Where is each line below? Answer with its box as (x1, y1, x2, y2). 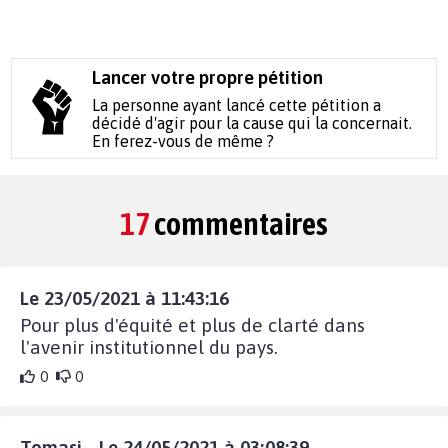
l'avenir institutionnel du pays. (20, 335, 278, 358)
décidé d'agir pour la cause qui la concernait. (92, 113, 413, 132)
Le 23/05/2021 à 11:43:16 (20, 286, 229, 309)
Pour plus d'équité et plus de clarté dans (20, 313, 365, 336)
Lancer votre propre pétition (92, 66, 324, 88)
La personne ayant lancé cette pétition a (92, 95, 382, 114)
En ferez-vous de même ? (92, 131, 275, 150)
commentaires (150, 204, 328, 242)
